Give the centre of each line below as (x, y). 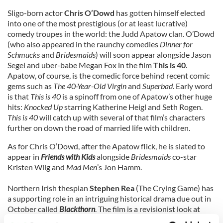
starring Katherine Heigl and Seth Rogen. (133, 107)
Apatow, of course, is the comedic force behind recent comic (109, 75)
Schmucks (24, 55)
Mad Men (82, 167)
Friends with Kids (68, 157)
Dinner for (176, 44)
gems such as (30, 86)
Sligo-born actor (36, 13)
